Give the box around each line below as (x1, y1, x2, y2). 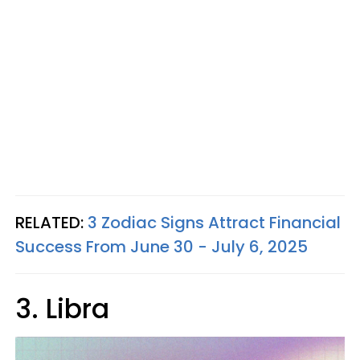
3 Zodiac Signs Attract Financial (88, 211, 341, 234)
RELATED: (15, 211, 88, 234)
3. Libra (15, 289, 109, 328)
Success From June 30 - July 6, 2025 (15, 235, 308, 258)
